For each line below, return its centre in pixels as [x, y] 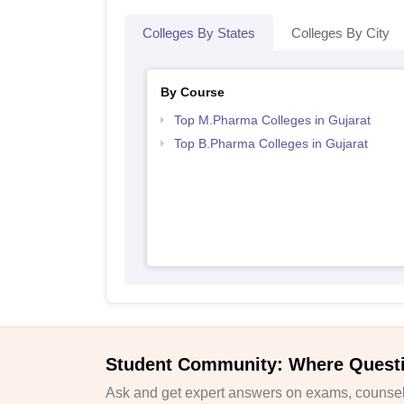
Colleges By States [199, 33]
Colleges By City [340, 33]
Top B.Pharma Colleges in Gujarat [271, 143]
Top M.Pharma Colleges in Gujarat [272, 120]
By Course [192, 92]
